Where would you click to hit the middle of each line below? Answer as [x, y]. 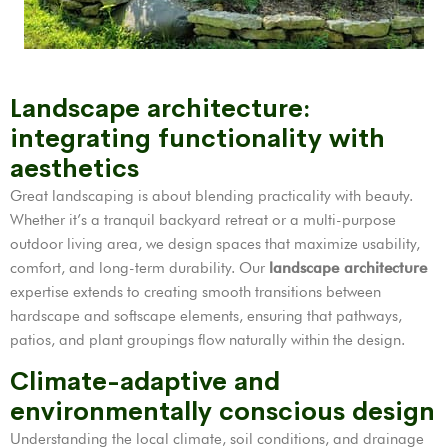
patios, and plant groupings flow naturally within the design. [207, 340]
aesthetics [74, 169]
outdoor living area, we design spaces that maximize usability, [215, 244]
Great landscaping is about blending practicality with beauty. [211, 196]
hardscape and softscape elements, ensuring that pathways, [206, 316]
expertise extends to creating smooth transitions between [195, 292]
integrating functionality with [197, 139]
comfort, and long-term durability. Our [139, 268]
